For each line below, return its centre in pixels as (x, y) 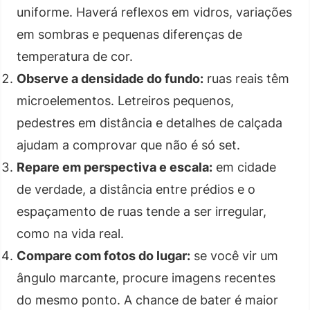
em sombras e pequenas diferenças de (129, 34)
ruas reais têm (246, 78)
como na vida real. (70, 233)
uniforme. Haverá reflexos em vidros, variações (154, 12)
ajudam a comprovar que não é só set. (128, 145)
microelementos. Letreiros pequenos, (125, 100)
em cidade (244, 167)
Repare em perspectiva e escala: (115, 167)
